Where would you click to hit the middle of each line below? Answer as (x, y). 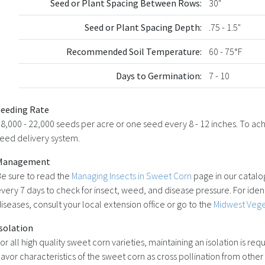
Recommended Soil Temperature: (134, 51)
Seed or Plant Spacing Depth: (143, 27)
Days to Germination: (159, 75)
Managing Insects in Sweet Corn (132, 175)
